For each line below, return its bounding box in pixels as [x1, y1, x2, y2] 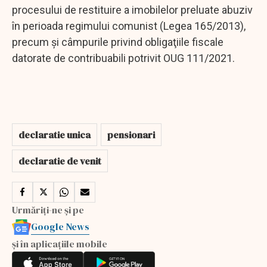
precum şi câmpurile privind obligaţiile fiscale [12, 35, 223, 48]
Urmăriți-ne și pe [12, 203, 84, 216]
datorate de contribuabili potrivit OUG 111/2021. [12, 51, 235, 64]
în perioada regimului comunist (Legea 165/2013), [12, 19, 246, 32]
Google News [31, 219, 89, 233]
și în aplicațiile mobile [12, 237, 107, 250]
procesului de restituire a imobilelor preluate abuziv [12, 3, 253, 16]
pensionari [107, 128, 155, 141]
